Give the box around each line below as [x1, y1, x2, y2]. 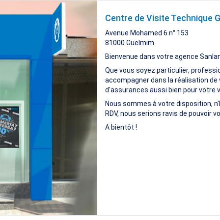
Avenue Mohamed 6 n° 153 [105, 29, 189, 37]
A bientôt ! [105, 123, 137, 132]
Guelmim [126, 39, 154, 47]
